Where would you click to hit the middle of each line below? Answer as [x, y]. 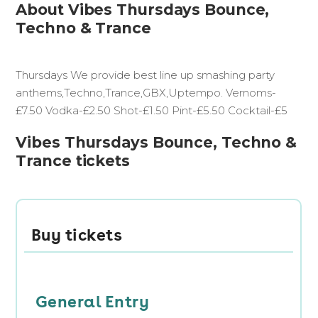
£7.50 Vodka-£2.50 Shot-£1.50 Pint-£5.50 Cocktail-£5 [152, 111]
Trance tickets [73, 161]
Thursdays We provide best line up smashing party [146, 75]
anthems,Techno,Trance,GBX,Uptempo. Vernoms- [146, 93]
